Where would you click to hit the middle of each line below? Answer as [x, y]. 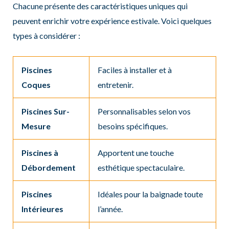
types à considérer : [46, 36]
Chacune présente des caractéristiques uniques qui [100, 6]
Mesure [36, 126]
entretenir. [115, 84]
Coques [36, 84]
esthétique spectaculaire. [141, 167]
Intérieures [42, 209]
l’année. [110, 209]
